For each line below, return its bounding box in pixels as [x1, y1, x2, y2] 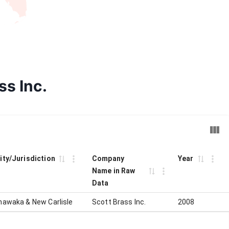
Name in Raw [92, 167, 135, 175]
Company [92, 154, 125, 163]
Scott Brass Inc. [92, 198, 146, 206]
